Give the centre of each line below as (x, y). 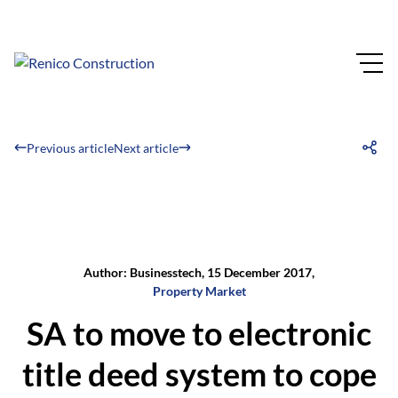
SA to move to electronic (199, 333)
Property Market (199, 291)
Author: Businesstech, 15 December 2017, (199, 272)
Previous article (70, 147)
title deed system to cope (199, 374)
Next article (146, 147)
